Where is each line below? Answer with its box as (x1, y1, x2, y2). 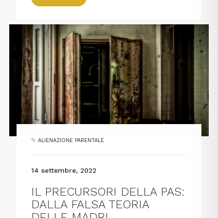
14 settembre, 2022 (31, 166, 97, 175)
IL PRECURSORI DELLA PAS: (31, 185, 185, 199)
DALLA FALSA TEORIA (31, 198, 149, 212)
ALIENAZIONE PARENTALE (38, 137, 105, 144)
